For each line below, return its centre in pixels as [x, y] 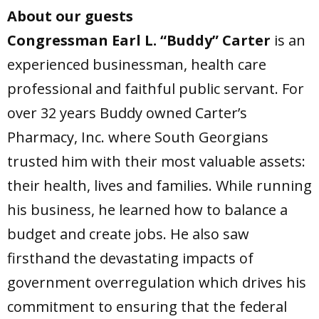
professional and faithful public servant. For [156, 89]
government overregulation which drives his [157, 283]
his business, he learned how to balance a [147, 210]
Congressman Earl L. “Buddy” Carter [141, 41]
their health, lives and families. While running [159, 186]
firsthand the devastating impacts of [130, 258]
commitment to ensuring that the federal [147, 307]
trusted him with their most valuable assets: [156, 162]
